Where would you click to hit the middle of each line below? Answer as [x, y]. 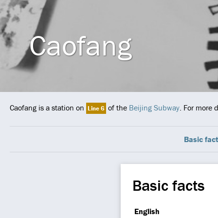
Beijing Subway [154, 108]
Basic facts [169, 185]
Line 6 [96, 108]
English [147, 211]
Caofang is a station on [48, 108]
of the [118, 108]
